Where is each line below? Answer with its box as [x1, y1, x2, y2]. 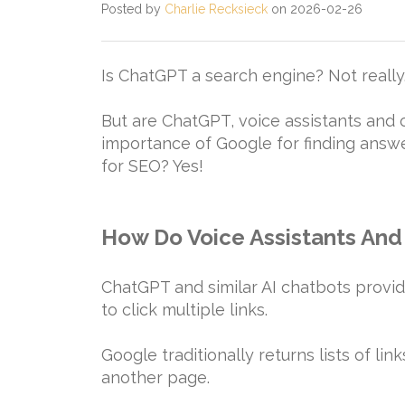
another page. [101, 368, 210, 387]
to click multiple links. [101, 300, 268, 319]
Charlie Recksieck [165, 2, 268, 16]
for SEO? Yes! [101, 156, 203, 175]
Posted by [101, 2, 165, 16]
